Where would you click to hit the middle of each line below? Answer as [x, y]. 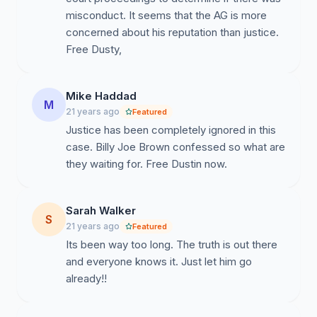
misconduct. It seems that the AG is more [166, 15]
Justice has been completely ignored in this [171, 130]
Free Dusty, [94, 49]
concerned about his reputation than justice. [172, 32]
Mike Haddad [101, 96]
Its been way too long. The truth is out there [172, 244]
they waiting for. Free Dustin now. [146, 164]
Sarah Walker [101, 211]
